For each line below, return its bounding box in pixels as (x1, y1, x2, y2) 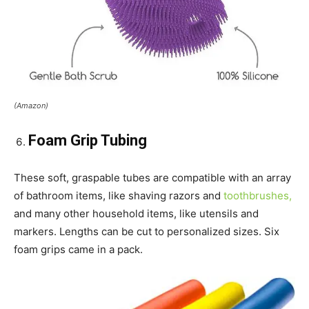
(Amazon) (14, 101, 48, 111)
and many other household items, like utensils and (14, 207, 259, 221)
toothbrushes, (223, 189, 292, 203)
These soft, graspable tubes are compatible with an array (14, 171, 291, 185)
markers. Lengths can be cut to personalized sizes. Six (14, 225, 279, 239)
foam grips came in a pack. (14, 243, 143, 257)
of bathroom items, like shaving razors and (14, 189, 223, 203)
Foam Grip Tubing (28, 132, 147, 150)
